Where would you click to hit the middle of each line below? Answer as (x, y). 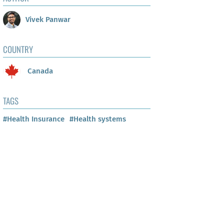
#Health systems (98, 119)
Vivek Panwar (48, 19)
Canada (39, 71)
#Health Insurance (34, 119)
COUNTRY (18, 49)
